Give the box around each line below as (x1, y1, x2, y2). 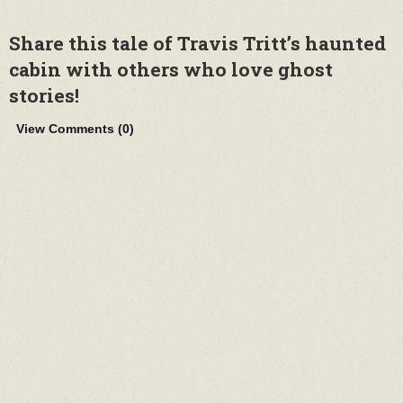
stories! (9, 83, 84, 108)
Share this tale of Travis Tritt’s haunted (9, 31, 386, 56)
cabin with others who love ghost (9, 57, 333, 82)
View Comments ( (16, 121, 122, 136)
